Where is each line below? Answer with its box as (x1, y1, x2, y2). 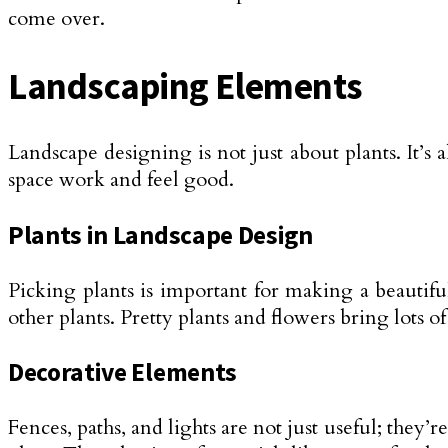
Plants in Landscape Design (8, 219, 313, 252)
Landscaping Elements (8, 62, 363, 109)
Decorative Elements (8, 356, 237, 389)
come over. (8, 5, 105, 33)
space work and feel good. (8, 166, 234, 194)
